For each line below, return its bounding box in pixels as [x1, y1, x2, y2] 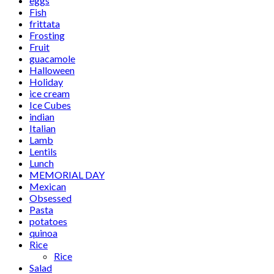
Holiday [29, 76, 63, 88]
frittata [29, 18, 60, 30]
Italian [29, 122, 56, 135]
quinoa [29, 227, 57, 239]
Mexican [29, 180, 66, 193]
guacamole [29, 53, 75, 65]
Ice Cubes [29, 99, 71, 111]
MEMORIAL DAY [29, 169, 105, 181]
